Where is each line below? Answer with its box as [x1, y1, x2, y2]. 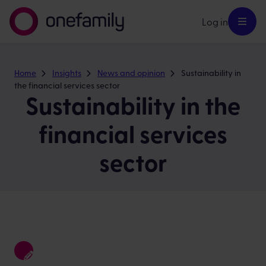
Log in [201, 15, 228, 28]
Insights [52, 67, 81, 78]
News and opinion [97, 67, 165, 78]
